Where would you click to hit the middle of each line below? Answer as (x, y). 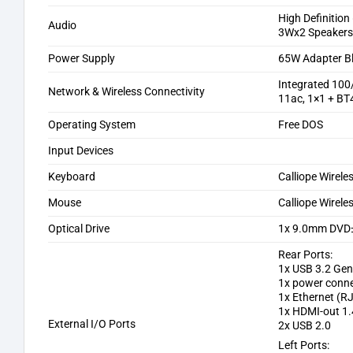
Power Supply (82, 58)
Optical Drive (79, 229)
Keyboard (72, 176)
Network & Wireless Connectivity (126, 91)
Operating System (92, 124)
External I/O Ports (92, 324)
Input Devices (81, 150)
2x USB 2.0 (305, 325)
